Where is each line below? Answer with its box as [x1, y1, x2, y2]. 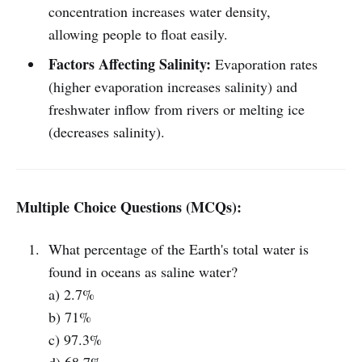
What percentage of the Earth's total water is [48, 239, 309, 259]
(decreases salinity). [48, 122, 165, 141]
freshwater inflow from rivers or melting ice [48, 99, 305, 119]
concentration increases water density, [48, 2, 271, 21]
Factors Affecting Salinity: [48, 53, 211, 74]
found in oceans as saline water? [48, 262, 238, 281]
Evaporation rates [210, 54, 318, 74]
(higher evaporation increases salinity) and [48, 77, 297, 96]
